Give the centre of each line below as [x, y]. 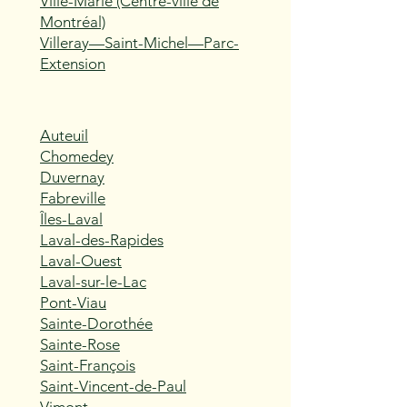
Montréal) [73, 22]
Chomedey [77, 156]
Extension [73, 64]
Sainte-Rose [80, 344]
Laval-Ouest [81, 261]
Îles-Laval [71, 219]
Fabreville [73, 198]
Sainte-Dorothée [96, 323]
